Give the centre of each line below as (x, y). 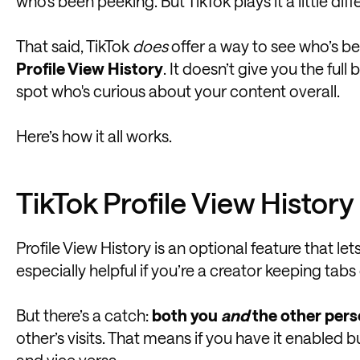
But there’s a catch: (84, 315)
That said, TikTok (74, 46)
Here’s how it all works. (94, 136)
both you (186, 315)
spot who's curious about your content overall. (178, 91)
